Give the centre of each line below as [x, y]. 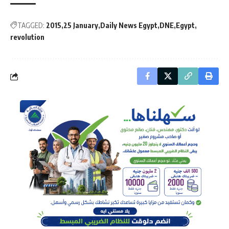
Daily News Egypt [129, 26]
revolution [27, 37]
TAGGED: [31, 26]
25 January [81, 26]
